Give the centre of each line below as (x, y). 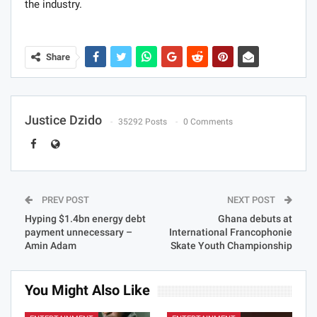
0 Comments (208, 121)
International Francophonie (231, 232)
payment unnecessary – (79, 232)
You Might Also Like (87, 290)
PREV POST (64, 200)
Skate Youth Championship (231, 246)
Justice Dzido (63, 120)
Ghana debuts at (255, 219)
